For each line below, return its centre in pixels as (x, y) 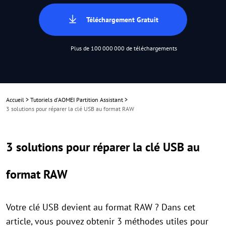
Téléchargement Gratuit (122, 20)
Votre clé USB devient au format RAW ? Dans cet (101, 207)
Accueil (15, 100)
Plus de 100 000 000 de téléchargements (124, 48)
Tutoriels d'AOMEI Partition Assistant (77, 100)
